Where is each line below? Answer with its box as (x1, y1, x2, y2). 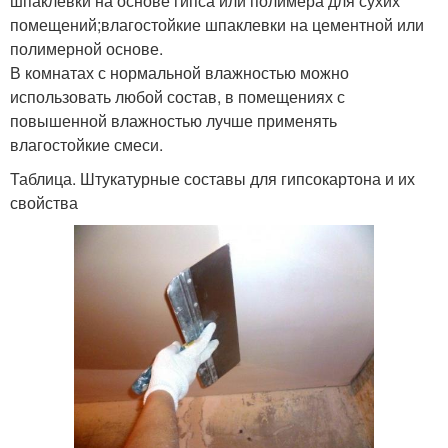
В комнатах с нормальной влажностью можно (10, 61, 349, 85)
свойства (10, 191, 78, 215)
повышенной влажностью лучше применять (10, 109, 337, 133)
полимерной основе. (10, 37, 163, 61)
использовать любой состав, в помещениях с (10, 85, 345, 109)
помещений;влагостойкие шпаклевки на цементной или (10, 13, 424, 37)
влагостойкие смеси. (10, 133, 163, 157)
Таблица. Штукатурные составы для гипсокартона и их (10, 167, 415, 191)
